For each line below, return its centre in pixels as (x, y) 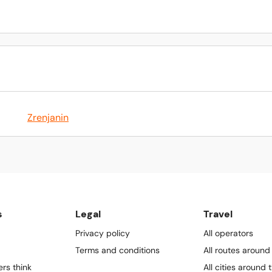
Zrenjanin (48, 117)
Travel (218, 214)
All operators (228, 233)
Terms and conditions (117, 250)
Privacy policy (103, 233)
